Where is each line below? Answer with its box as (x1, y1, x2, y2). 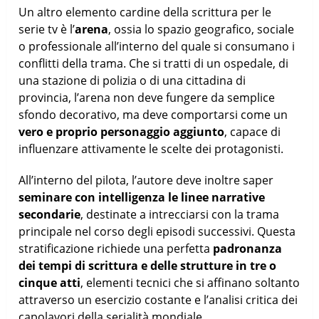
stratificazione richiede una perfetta (19, 240, 214, 256)
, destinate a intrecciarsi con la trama (80, 206, 280, 222)
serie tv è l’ (19, 21, 75, 37)
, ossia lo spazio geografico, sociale (108, 21, 295, 37)
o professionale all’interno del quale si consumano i (19, 38, 296, 54)
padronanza (213, 240, 283, 256)
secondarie (19, 206, 81, 222)
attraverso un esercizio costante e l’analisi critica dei (19, 291, 298, 308)
